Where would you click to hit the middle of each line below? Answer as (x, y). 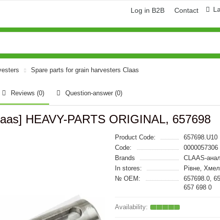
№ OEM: (128, 179)
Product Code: (135, 137)
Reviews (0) (27, 93)
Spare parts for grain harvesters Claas (85, 70)
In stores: (128, 168)
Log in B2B (148, 10)
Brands (125, 158)
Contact (186, 10)
